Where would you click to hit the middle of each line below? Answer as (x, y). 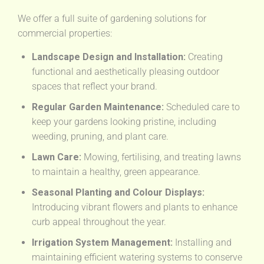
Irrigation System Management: (102, 243)
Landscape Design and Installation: (109, 57)
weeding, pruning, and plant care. (100, 137)
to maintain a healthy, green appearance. (116, 172)
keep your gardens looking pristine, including (124, 122)
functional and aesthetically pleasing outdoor (126, 72)
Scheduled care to (202, 107)
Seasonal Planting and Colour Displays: (118, 193)
